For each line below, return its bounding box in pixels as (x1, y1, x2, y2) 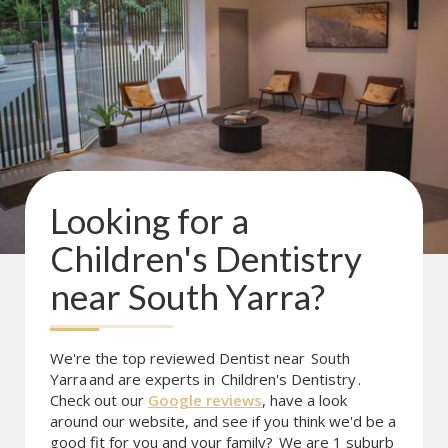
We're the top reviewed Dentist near (50, 348, 309, 368)
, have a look (262, 390, 347, 410)
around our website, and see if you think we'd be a (50, 411, 396, 431)
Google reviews (148, 390, 262, 410)
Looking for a (50, 199, 249, 241)
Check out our (50, 390, 148, 410)
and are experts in (89, 369, 219, 389)
